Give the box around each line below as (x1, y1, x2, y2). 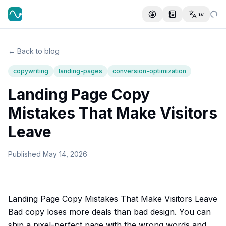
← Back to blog (8, 47, 60, 55)
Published (8, 150, 41, 158)
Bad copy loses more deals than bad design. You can (8, 207, 211, 217)
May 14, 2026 (43, 150, 87, 158)
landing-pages (59, 67, 102, 75)
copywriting (13, 67, 48, 75)
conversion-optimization (112, 67, 186, 75)
